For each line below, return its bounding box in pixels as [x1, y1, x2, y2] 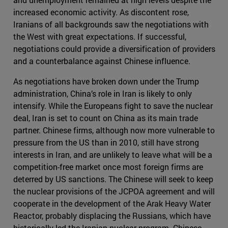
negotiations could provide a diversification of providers [13, 43, 215, 54]
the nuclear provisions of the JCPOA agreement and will [13, 185, 215, 196]
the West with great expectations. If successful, [13, 31, 186, 42]
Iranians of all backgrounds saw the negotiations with [13, 18, 209, 30]
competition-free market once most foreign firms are [13, 161, 203, 172]
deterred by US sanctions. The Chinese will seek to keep [13, 173, 213, 184]
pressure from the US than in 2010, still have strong [13, 136, 199, 148]
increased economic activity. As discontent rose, [13, 6, 189, 17]
